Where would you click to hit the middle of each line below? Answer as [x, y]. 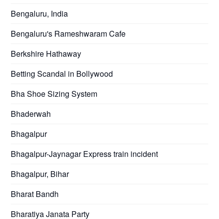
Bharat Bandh [35, 194]
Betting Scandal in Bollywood [62, 73]
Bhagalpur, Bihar [40, 174]
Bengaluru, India [40, 13]
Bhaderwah [31, 113]
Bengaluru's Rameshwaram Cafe [68, 33]
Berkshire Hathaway [46, 53]
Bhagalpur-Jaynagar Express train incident [85, 153]
